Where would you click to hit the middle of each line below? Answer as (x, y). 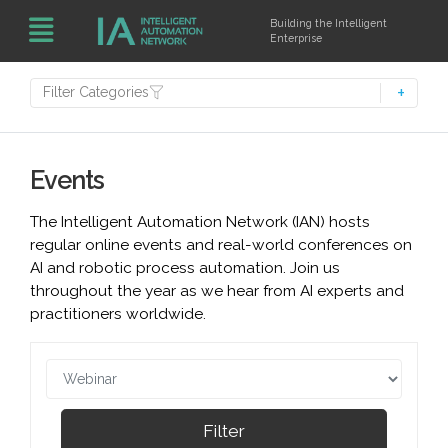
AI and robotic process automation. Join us (185, 268)
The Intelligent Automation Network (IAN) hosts (200, 222)
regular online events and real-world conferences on (221, 245)
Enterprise (296, 38)
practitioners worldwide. (118, 314)
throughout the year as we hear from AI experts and (217, 291)
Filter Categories (96, 92)
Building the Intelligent (329, 23)
